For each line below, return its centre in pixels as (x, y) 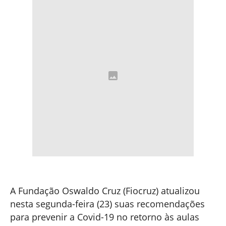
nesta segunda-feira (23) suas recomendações (107, 204)
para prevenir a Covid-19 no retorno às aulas (105, 217)
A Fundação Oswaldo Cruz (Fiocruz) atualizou (105, 190)
